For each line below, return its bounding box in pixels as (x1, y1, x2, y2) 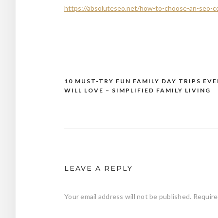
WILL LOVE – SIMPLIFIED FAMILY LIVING (64, 86, 211, 94)
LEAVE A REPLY (64, 163, 133, 173)
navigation (64, 94, 122, 107)
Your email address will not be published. (64, 192, 192, 200)
